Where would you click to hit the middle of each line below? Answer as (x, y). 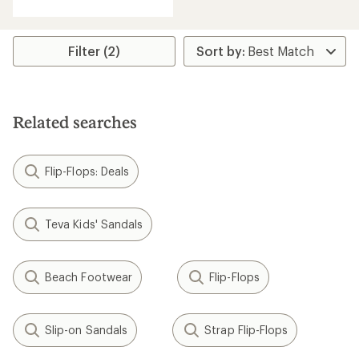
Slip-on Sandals (87, 330)
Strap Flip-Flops (246, 330)
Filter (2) (95, 51)
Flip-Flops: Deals (87, 171)
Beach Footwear (89, 277)
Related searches (75, 122)
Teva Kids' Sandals (94, 224)
